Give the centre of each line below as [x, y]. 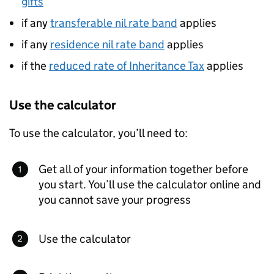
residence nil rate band [107, 44]
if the [35, 66]
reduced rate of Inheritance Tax [127, 66]
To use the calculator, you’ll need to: [98, 133]
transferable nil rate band [114, 23]
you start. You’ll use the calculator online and [150, 185]
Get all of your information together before [143, 169]
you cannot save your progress [114, 200]
